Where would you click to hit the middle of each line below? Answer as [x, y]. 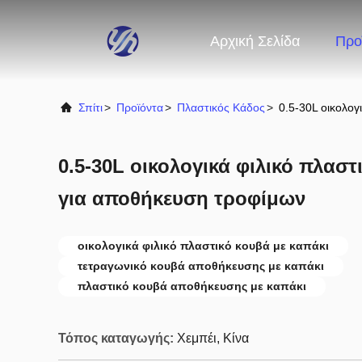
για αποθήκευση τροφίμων [182, 198]
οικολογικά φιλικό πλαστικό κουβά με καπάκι [203, 246]
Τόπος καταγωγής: [116, 338]
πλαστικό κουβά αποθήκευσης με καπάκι [192, 286]
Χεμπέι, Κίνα [213, 338]
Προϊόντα [140, 107]
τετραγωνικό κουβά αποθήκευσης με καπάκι [201, 266]
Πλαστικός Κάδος [221, 107]
